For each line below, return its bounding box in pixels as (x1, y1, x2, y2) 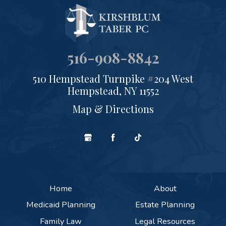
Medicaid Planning (26, 199, 96, 211)
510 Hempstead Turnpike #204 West (33, 72, 193, 85)
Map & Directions (72, 102, 154, 116)
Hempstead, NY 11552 (67, 84, 159, 97)
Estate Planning (135, 199, 195, 211)
